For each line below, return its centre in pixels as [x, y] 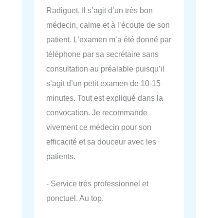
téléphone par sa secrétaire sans [102, 54]
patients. [61, 156]
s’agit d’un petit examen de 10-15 [103, 83]
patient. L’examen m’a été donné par [109, 39]
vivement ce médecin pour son [99, 127]
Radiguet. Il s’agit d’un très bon [100, 10]
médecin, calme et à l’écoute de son [108, 25]
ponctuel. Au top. [75, 198]
